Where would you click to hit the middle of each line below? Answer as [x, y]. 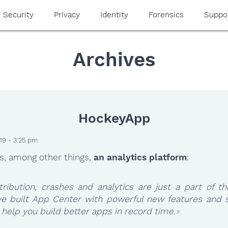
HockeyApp [114, 118]
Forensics [166, 15]
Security [18, 15]
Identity [114, 15]
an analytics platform [140, 157]
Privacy [67, 15]
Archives [114, 59]
